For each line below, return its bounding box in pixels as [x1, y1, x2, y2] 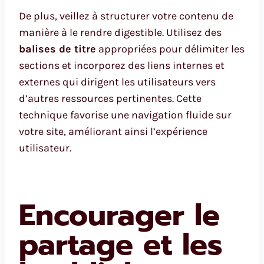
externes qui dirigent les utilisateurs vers [19, 75, 216, 88]
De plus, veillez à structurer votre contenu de [19, 9, 233, 22]
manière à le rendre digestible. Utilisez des [19, 25, 222, 39]
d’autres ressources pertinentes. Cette [19, 91, 202, 105]
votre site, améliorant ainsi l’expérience [19, 124, 207, 138]
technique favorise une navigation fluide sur [19, 108, 232, 121]
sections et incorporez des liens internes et [19, 58, 225, 72]
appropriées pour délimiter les [96, 42, 245, 55]
